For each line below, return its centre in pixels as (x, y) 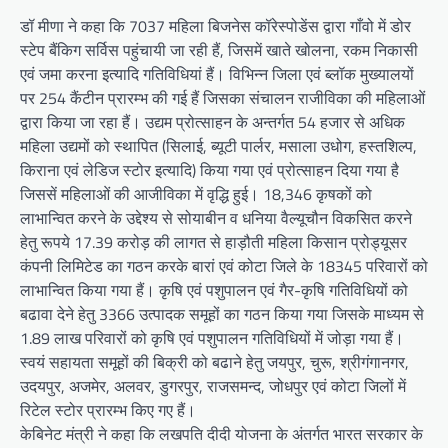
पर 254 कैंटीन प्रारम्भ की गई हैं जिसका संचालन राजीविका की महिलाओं (222, 98)
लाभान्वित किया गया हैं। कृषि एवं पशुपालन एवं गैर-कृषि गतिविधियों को (214, 290)
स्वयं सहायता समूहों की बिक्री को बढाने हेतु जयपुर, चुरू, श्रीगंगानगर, (214, 362)
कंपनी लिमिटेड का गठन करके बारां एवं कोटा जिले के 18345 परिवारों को (224, 266)
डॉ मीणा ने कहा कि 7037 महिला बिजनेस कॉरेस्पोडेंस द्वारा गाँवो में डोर (215, 26)
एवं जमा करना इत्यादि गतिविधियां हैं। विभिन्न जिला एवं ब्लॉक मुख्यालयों (217, 74)
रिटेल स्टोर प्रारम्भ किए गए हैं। (108, 410)
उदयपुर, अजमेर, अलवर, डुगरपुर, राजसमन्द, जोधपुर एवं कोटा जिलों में (213, 386)
